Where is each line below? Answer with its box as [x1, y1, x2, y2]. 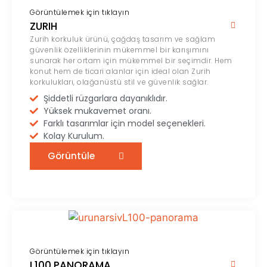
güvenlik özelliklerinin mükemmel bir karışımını [30, 44, 209, 55]
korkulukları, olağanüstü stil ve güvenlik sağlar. [30, 76, 209, 87]
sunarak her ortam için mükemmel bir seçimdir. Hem [30, 55, 232, 66]
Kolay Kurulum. [43, 129, 104, 142]
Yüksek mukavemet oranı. [43, 104, 151, 117]
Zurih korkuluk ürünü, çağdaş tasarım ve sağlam [30, 33, 215, 44]
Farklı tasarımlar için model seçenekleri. [43, 117, 206, 129]
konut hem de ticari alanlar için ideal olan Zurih [30, 66, 211, 76]
